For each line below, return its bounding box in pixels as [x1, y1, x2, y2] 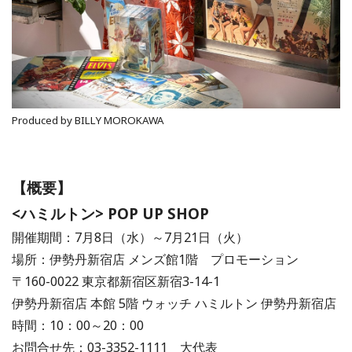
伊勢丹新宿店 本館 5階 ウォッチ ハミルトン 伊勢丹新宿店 [12, 294, 336, 312]
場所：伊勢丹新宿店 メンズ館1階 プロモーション [12, 250, 299, 268]
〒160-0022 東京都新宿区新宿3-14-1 [12, 272, 220, 290]
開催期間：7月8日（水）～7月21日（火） [12, 228, 248, 246]
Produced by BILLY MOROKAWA [12, 112, 164, 127]
